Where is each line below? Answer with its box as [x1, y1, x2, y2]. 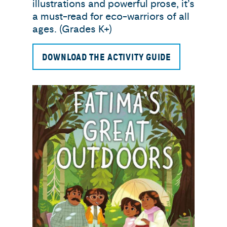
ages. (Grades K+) [32, 23, 112, 35]
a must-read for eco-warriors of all [32, 10, 190, 23]
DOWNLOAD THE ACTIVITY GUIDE [42, 52, 171, 62]
